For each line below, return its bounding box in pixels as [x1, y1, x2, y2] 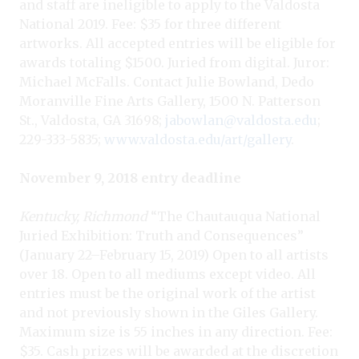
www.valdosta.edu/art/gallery [104, 131, 291, 147]
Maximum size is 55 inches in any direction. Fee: [19, 323, 333, 340]
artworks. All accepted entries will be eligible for [19, 34, 336, 51]
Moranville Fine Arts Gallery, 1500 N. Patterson [19, 92, 321, 109]
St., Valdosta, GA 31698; [19, 111, 165, 128]
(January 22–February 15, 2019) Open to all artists [19, 246, 329, 263]
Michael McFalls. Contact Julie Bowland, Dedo [19, 73, 314, 90]
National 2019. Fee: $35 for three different [19, 15, 281, 32]
